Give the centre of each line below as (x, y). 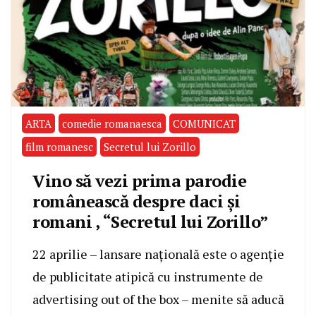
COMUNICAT (204, 124)
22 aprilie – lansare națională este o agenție (158, 254)
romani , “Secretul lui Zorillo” (151, 222)
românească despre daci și (136, 201)
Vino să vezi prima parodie (139, 181)
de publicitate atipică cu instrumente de (148, 277)
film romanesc (59, 147)
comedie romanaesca (112, 124)
